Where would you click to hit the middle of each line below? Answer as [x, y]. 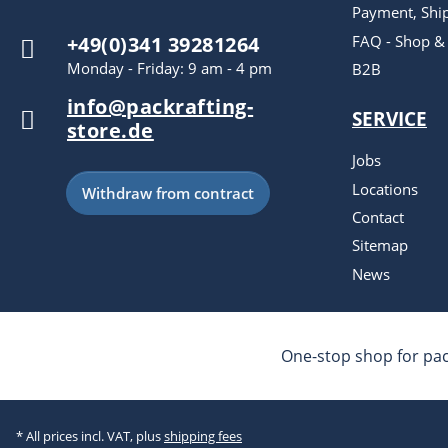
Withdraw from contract [168, 193]
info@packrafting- [160, 106]
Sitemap [380, 245]
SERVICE [389, 119]
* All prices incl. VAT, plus [90, 436]
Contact [378, 217]
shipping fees [203, 436]
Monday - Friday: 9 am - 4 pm [169, 68]
